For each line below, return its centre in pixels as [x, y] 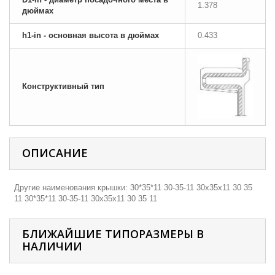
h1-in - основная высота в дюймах [91, 35]
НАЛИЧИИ [52, 246]
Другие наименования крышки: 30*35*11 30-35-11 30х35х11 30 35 [134, 188]
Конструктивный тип [63, 86]
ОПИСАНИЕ [55, 153]
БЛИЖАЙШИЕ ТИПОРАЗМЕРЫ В [113, 234]
